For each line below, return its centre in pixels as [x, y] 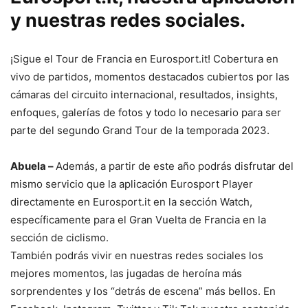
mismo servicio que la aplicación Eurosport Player [132, 184]
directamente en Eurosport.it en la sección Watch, [131, 201]
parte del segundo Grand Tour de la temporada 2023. [140, 130]
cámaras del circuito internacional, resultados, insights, [144, 94]
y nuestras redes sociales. [128, 20]
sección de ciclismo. [59, 237]
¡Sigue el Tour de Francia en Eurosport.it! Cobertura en [144, 58]
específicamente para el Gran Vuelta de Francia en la [138, 219]
